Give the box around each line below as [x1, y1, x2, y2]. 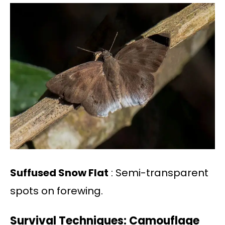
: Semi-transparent [108, 166, 208, 180]
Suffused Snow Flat [10, 166, 108, 180]
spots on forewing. [10, 184, 103, 198]
